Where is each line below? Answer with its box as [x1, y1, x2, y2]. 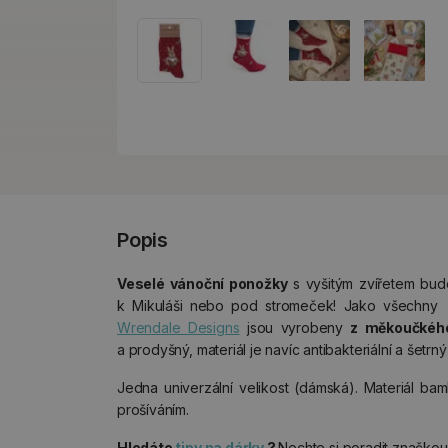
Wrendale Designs [117, 319, 240, 336]
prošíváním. [117, 401, 189, 418]
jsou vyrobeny [239, 319, 351, 336]
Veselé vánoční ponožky [117, 275, 288, 292]
